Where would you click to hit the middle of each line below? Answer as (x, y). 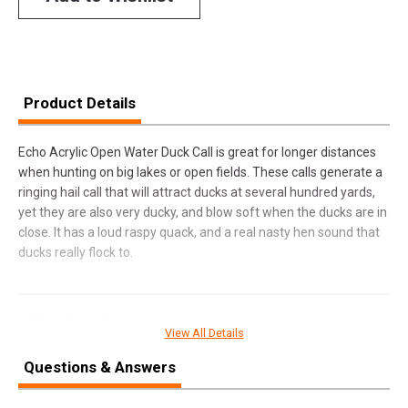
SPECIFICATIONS (81, 319)
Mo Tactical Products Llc (237, 351)
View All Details (204, 332)
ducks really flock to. (76, 252)
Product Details (80, 102)
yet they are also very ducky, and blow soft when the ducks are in (203, 212)
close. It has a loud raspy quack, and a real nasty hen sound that (199, 232)
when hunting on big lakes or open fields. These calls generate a (200, 172)
